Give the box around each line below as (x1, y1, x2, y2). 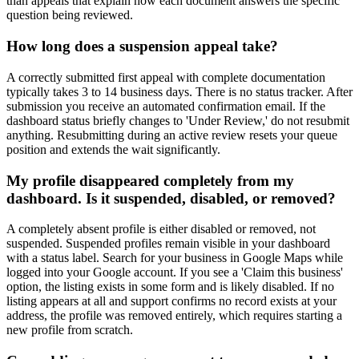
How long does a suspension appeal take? (6, 38, 278, 55)
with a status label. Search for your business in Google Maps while (6, 251, 343, 265)
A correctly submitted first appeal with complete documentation (6, 70, 325, 84)
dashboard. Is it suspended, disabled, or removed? (6, 189, 336, 207)
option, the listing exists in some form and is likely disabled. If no (6, 280, 334, 294)
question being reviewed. (6, 8, 133, 22)
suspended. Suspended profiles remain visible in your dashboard (6, 236, 330, 251)
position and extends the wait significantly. (6, 142, 220, 156)
